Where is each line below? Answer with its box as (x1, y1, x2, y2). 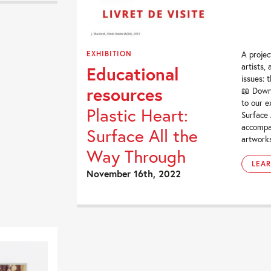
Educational (87, 62, 180, 86)
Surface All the (87, 124, 198, 148)
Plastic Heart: (87, 103, 189, 127)
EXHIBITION (87, 49, 132, 59)
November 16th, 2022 (87, 167, 181, 180)
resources (87, 83, 163, 106)
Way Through (87, 145, 186, 168)
